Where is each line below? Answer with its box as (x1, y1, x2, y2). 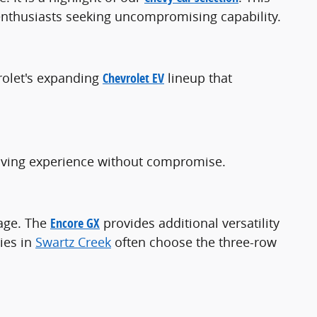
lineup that (164, 69, 232, 86)
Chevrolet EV (103, 69, 164, 87)
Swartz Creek (35, 233, 111, 250)
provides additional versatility (100, 214, 279, 231)
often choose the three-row (111, 233, 277, 250)
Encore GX (50, 214, 100, 232)
